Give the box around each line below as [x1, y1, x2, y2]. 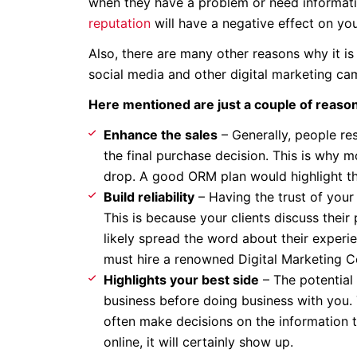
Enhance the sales [103, 127, 218, 143]
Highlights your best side [103, 272, 259, 288]
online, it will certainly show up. [103, 334, 293, 350]
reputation [88, 15, 151, 31]
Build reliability [103, 189, 194, 205]
